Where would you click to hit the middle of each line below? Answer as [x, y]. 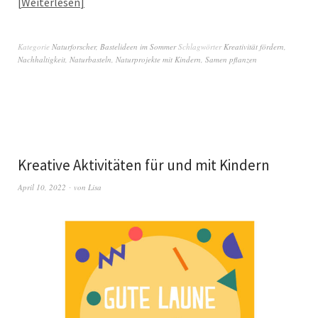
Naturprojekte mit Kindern [158, 60]
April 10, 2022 [42, 187]
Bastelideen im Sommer [138, 47]
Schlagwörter [201, 47]
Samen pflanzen [231, 60]
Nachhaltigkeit [42, 60]
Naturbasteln [91, 60]
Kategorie [35, 47]
